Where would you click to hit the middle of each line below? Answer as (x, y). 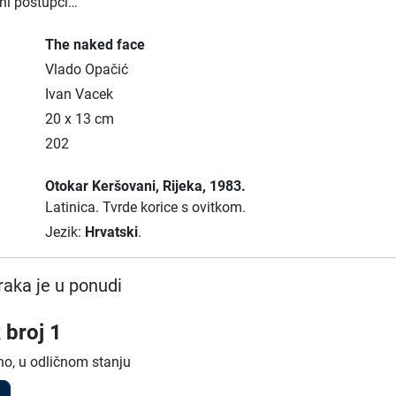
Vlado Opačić (86, 69)
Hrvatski (111, 232)
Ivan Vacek (79, 94)
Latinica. (73, 207)
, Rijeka (179, 186)
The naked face (95, 45)
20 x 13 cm (79, 119)
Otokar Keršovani (100, 186)
